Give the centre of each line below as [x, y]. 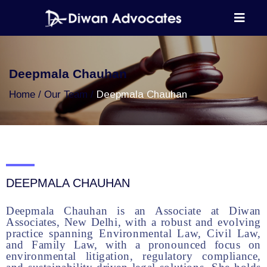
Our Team [66, 94]
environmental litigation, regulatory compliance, [133, 256]
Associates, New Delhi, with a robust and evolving [133, 222]
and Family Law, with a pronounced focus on [133, 245]
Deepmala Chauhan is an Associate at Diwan [133, 211]
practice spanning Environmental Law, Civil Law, [133, 233]
